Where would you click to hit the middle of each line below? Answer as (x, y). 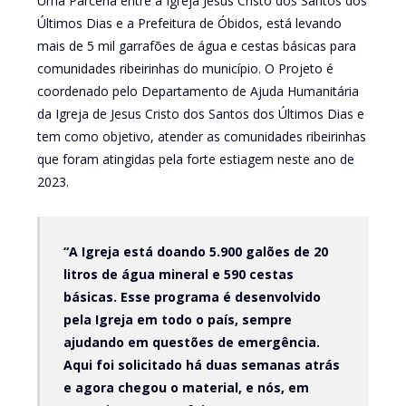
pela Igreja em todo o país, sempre (177, 319)
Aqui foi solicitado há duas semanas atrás (201, 364)
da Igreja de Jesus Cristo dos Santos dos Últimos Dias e (200, 113)
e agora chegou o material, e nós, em (186, 387)
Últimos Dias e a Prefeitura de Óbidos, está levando (189, 23)
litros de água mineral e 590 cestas (178, 274)
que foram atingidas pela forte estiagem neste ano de (195, 159)
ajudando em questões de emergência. (191, 342)
